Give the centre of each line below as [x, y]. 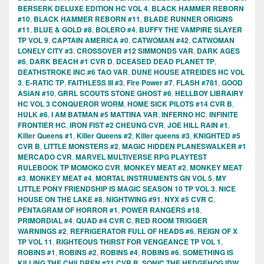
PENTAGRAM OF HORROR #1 [68, 210]
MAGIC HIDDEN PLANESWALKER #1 [184, 146]
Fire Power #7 [150, 83]
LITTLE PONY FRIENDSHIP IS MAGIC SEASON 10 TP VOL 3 [116, 189]
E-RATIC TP [45, 83]
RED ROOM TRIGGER [171, 221]
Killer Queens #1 [45, 136]
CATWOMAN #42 [160, 40]
